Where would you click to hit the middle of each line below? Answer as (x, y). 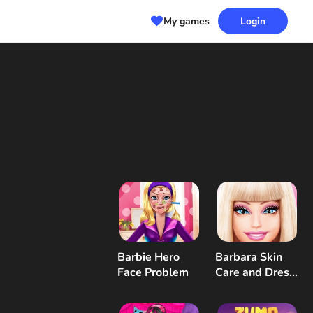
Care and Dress (255, 272)
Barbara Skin (249, 257)
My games (187, 21)
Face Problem (153, 272)
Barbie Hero (148, 257)
